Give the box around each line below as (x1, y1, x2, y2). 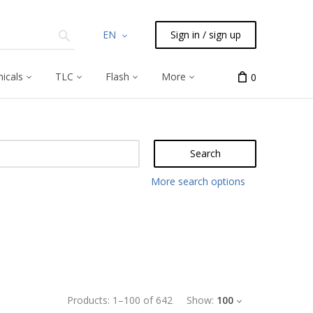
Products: (67, 293, 110, 307)
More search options (151, 175, 245, 188)
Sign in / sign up (170, 28, 241, 41)
